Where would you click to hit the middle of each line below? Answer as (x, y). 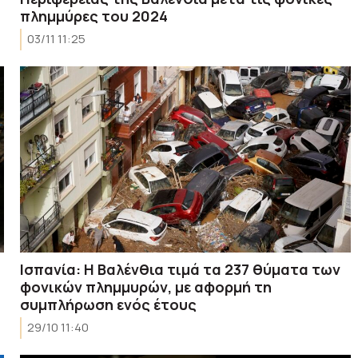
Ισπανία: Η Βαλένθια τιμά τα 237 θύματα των (181, 269)
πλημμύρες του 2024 (94, 16)
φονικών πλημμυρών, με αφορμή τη (146, 286)
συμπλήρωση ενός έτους (109, 304)
